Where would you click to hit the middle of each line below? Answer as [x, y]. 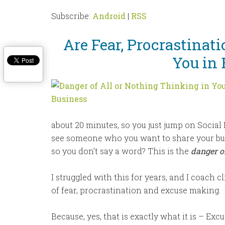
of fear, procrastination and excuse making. [136, 190]
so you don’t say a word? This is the [121, 151]
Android [109, 16]
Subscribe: [72, 16]
